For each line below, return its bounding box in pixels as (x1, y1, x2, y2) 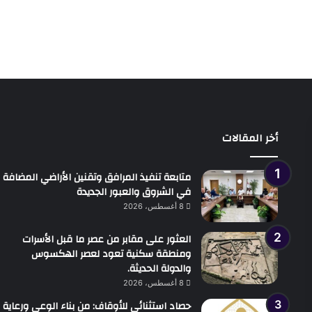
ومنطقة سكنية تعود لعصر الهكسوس (31, 244, 192, 263)
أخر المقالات (222, 128, 279, 148)
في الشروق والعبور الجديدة (77, 182, 192, 201)
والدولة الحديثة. (127, 259, 192, 278)
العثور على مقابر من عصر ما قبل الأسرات (22, 230, 192, 249)
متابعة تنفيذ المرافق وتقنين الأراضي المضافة (3, 168, 192, 187)
